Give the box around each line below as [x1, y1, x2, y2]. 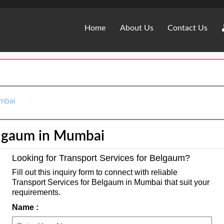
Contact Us [167, 23, 208, 32]
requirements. [12, 187, 60, 196]
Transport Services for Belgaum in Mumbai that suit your [12, 177, 209, 186]
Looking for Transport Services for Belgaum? [12, 152, 190, 163]
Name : [12, 202, 38, 211]
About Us [119, 23, 153, 32]
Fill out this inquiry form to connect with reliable [12, 167, 177, 176]
